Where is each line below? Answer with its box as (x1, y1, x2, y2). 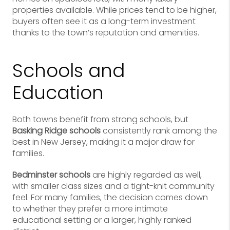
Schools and (12, 57, 125, 84)
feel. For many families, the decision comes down (12, 191, 208, 203)
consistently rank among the (101, 125, 217, 137)
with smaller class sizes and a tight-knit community (12, 180, 215, 192)
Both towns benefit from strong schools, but (12, 113, 188, 125)
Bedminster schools (12, 169, 90, 181)
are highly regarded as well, (90, 169, 202, 181)
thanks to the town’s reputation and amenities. (12, 27, 199, 39)
